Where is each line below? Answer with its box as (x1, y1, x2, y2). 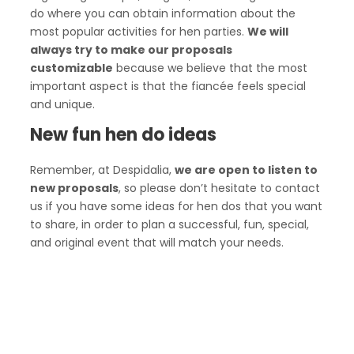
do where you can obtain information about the (30, 6, 296, 21)
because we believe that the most (113, 60, 307, 76)
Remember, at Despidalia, (30, 162, 175, 178)
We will (247, 24, 288, 40)
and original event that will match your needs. (30, 235, 284, 250)
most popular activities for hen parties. (30, 24, 247, 40)
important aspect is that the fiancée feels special (30, 78, 306, 94)
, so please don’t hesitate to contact (119, 180, 320, 196)
